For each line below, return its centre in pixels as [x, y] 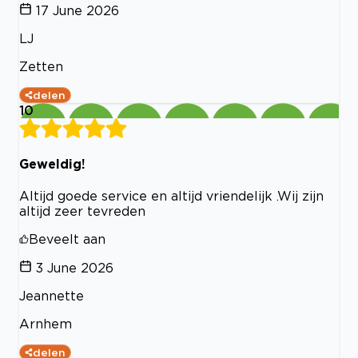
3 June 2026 [75, 268]
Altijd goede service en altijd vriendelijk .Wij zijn [171, 196]
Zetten [41, 66]
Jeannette [52, 296]
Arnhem [46, 324]
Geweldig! [52, 164]
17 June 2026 [78, 10]
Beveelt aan [67, 239]
